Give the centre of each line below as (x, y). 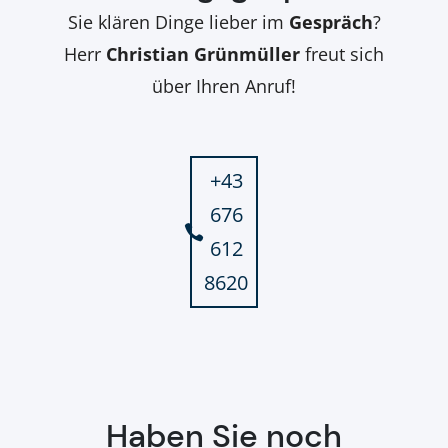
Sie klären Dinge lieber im (178, 21)
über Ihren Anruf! (224, 85)
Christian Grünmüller (203, 53)
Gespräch (330, 21)
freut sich (342, 53)
